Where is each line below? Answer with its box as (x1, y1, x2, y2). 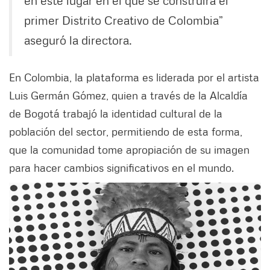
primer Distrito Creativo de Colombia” (24, 13, 223, 28)
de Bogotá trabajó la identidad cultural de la (9, 107, 222, 121)
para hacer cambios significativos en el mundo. (9, 161, 234, 175)
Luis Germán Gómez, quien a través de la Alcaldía (9, 89, 248, 102)
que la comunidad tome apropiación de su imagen (9, 143, 250, 157)
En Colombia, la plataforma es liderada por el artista (9, 71, 259, 84)
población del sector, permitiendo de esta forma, (9, 125, 242, 139)
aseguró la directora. (24, 33, 132, 48)
